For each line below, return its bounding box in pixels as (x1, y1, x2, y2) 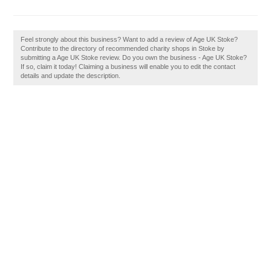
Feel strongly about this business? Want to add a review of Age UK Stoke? (21, 36, 238, 43)
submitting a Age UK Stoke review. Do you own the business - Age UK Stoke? (21, 54, 247, 61)
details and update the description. (21, 72, 121, 79)
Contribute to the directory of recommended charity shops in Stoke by (21, 45, 225, 52)
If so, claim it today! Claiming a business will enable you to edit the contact (21, 63, 236, 70)
